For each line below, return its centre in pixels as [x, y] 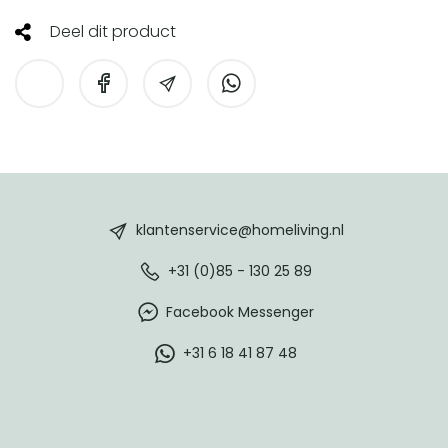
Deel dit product [111, 31]
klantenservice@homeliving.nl [239, 229]
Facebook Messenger [239, 311]
